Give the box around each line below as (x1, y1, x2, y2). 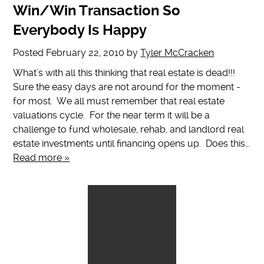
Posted (13, 47, 47, 59)
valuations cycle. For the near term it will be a (13, 110, 210, 121)
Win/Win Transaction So (13, 2, 181, 19)
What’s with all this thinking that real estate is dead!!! (13, 67, 236, 79)
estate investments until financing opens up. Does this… (13, 138, 250, 150)
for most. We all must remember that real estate (13, 95, 225, 107)
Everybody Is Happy (13, 22, 147, 39)
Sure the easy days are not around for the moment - (13, 81, 241, 93)
